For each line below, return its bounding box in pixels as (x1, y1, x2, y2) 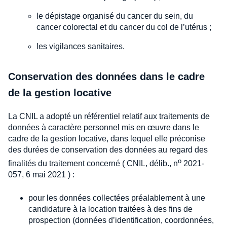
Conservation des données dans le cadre (8, 70, 205, 82)
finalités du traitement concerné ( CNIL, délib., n (8, 159, 178, 168)
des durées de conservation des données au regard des (8, 145, 208, 154)
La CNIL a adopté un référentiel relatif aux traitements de (8, 111, 210, 121)
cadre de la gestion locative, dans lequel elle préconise (8, 134, 205, 143)
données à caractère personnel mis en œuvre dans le (8, 123, 199, 132)
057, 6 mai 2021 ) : (8, 170, 74, 179)
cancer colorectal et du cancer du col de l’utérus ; (36, 22, 211, 31)
